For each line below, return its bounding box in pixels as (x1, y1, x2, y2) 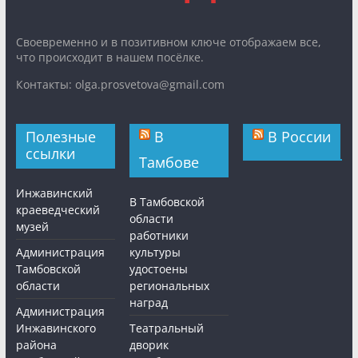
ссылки (25, 144, 75, 164)
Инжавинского (15, 320, 96, 336)
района (15, 337, 57, 353)
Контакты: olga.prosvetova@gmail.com (15, 77, 225, 93)
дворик (129, 337, 169, 353)
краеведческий (15, 202, 100, 218)
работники (129, 228, 189, 244)
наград (129, 295, 172, 311)
